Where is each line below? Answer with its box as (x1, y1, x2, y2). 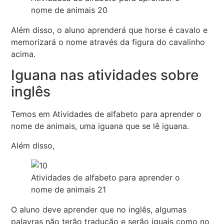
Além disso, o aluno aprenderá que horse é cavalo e (11, 24, 208, 35)
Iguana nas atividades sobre (11, 66, 199, 84)
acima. (11, 48, 36, 59)
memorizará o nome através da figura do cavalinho (11, 36, 205, 47)
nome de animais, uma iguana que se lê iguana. (11, 121, 189, 131)
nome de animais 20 (31, 4, 108, 15)
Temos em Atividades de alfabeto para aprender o (11, 109, 202, 119)
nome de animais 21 (31, 184, 106, 194)
